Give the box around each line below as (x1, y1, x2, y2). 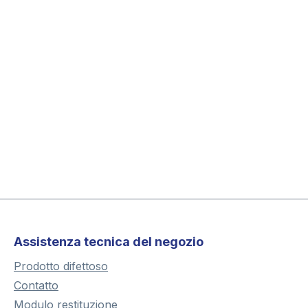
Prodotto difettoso (14, 259, 108, 274)
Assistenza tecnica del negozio (14, 234, 203, 250)
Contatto (14, 278, 58, 293)
